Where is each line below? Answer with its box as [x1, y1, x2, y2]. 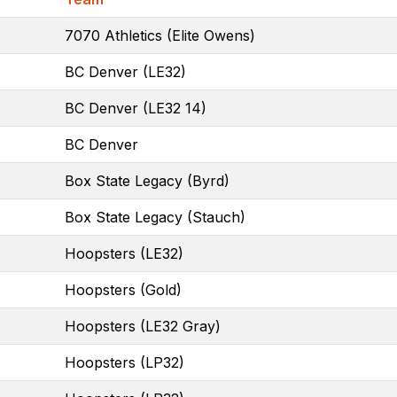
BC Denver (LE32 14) [65, 98, 206, 117]
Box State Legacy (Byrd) [65, 171, 230, 190]
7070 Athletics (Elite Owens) [65, 26, 255, 44]
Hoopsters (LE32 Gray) [65, 316, 221, 335]
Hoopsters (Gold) [65, 280, 182, 299]
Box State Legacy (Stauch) [65, 207, 245, 226]
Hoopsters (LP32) [65, 353, 184, 371]
